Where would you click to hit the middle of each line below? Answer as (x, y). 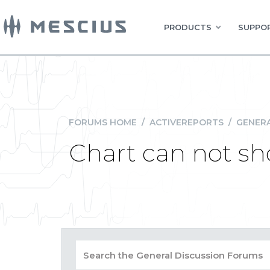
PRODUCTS (188, 27)
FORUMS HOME (103, 122)
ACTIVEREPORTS (187, 122)
